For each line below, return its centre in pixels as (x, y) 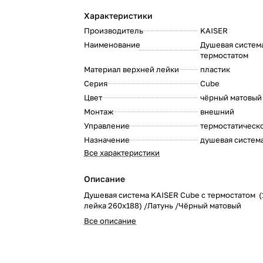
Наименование (112, 45)
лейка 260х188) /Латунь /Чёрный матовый (163, 205)
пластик (215, 69)
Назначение (107, 140)
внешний (217, 112)
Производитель (114, 31)
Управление (107, 126)
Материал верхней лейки (132, 69)
